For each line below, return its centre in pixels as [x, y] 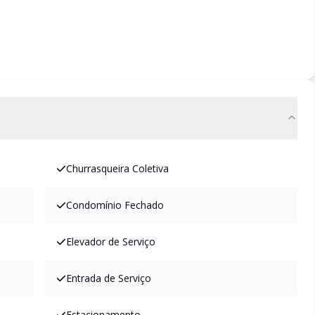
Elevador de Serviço [111, 242]
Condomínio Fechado [115, 205]
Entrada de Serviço [109, 278]
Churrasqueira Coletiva [117, 168]
